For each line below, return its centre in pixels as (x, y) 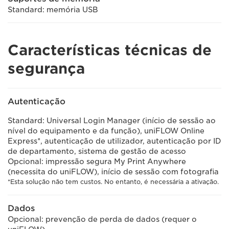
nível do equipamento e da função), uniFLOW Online (106, 131)
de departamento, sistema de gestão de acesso (97, 151)
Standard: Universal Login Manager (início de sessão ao (112, 121)
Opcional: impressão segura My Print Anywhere (97, 162)
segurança (46, 68)
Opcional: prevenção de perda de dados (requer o (102, 219)
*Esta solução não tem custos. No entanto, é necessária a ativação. (113, 182)
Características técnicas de (110, 50)
